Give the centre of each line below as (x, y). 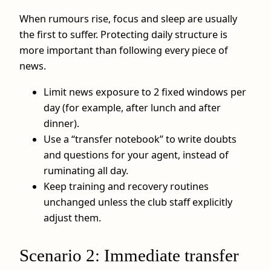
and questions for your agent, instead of (136, 155)
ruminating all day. (86, 170)
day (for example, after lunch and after (132, 107)
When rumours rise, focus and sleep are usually (128, 19)
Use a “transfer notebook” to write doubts (140, 139)
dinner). (61, 123)
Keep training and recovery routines (126, 186)
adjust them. (72, 217)
